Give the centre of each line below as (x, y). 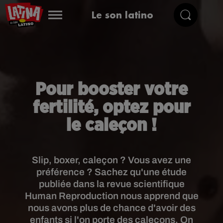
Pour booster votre (111, 90)
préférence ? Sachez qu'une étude (111, 172)
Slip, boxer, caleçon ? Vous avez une (111, 160)
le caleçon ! (111, 125)
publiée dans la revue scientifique (111, 184)
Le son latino (122, 15)
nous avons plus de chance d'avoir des (111, 208)
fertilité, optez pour (111, 108)
